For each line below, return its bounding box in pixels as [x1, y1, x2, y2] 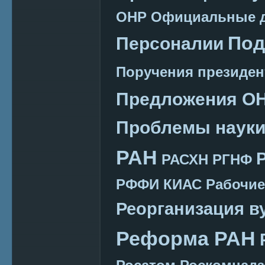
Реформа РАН [116, 227, 256, 250]
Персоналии [116, 33, 224, 53]
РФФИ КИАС [116, 176, 202, 192]
